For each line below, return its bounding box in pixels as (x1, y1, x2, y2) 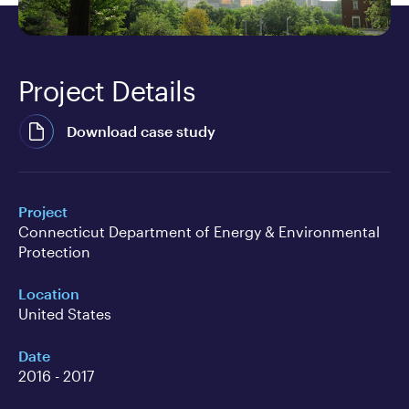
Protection (18, 243, 90, 261)
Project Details (18, 75, 194, 108)
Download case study (66, 122, 215, 141)
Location (18, 285, 79, 303)
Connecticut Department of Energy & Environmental (18, 223, 380, 241)
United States (18, 305, 111, 323)
